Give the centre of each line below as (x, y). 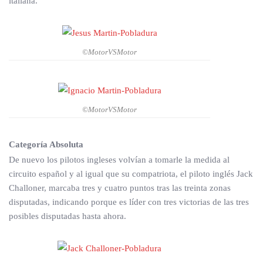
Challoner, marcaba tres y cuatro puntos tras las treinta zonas (120, 188)
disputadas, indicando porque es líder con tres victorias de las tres (129, 202)
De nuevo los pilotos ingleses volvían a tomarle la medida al (119, 159)
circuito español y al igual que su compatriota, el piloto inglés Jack (131, 173)
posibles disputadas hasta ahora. (68, 216)
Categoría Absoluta (46, 144)
